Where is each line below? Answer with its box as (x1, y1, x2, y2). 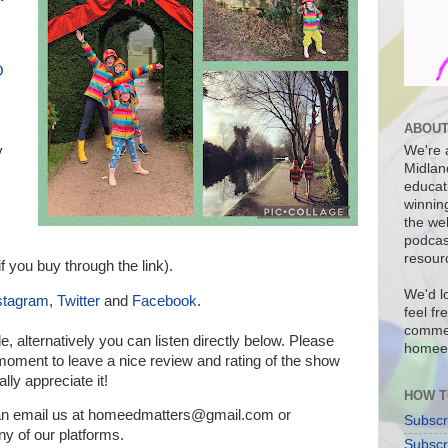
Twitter (57, 292, 100, 309)
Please (285, 332, 334, 349)
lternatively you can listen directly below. (25, 332, 285, 349)
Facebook (132, 292, 197, 309)
